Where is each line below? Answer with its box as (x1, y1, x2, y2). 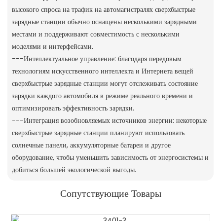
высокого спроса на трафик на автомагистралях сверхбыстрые (11, 4, 195, 14)
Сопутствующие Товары (60, 186, 161, 200)
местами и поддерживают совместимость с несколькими (11, 29, 180, 39)
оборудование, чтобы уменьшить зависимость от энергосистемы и (11, 152, 209, 162)
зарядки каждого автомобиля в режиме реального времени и (11, 90, 193, 101)
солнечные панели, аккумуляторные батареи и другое (11, 140, 171, 150)
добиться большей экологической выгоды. (11, 164, 136, 175)
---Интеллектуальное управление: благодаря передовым (11, 53, 182, 64)
